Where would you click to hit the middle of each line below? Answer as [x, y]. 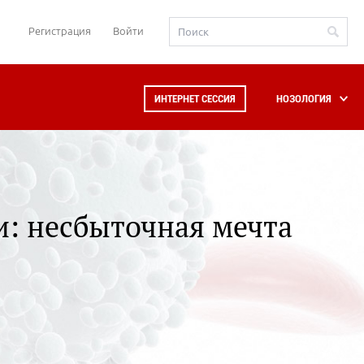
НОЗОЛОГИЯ [304, 99]
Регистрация [60, 31]
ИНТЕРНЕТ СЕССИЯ [195, 99]
